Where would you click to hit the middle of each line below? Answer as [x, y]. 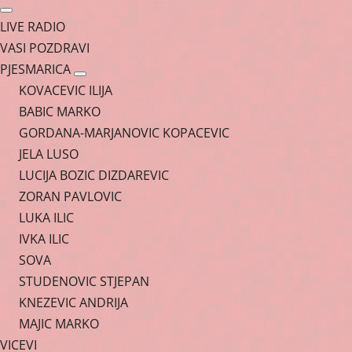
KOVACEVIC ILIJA [66, 90]
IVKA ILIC [44, 239]
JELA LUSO [49, 154]
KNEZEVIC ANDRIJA [73, 302]
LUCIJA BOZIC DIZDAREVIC [94, 175]
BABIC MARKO [60, 112]
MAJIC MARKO [59, 324]
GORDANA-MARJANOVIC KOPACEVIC [124, 133]
